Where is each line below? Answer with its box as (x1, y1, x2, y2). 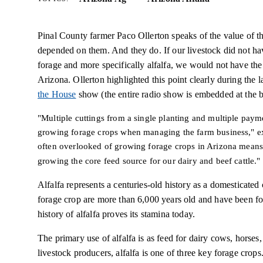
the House (38, 89, 76, 99)
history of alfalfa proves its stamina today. (38, 209, 195, 219)
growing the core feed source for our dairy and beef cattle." (38, 156, 261, 166)
